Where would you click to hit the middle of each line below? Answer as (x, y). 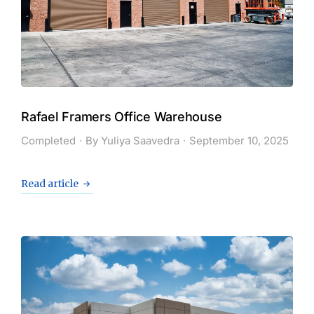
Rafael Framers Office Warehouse (122, 117)
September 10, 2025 (239, 141)
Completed (48, 141)
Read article (50, 184)
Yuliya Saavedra (140, 141)
